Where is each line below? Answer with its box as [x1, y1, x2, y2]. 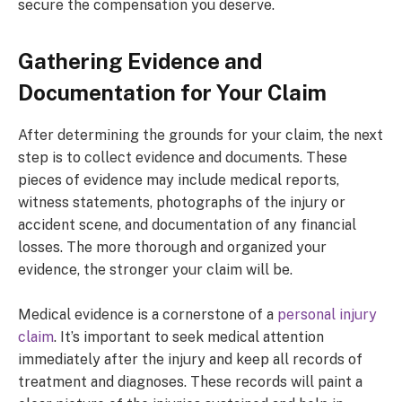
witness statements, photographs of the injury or [18, 194, 345, 212]
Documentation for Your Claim [18, 79, 327, 105]
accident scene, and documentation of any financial [18, 216, 356, 234]
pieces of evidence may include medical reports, [18, 171, 339, 189]
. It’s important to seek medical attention [54, 328, 324, 346]
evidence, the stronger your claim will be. [18, 261, 293, 279]
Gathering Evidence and [18, 48, 262, 74]
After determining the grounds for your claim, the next [18, 127, 383, 144]
